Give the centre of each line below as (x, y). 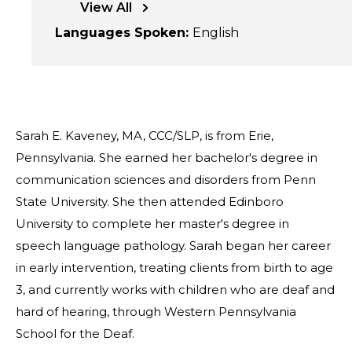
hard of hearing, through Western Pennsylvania (156, 312)
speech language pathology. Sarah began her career (173, 246)
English (216, 33)
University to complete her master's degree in (152, 224)
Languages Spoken (120, 33)
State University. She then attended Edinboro (150, 202)
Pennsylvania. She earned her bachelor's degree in (167, 158)
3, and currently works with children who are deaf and (175, 290)
